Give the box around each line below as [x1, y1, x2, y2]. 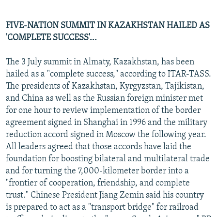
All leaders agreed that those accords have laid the [6, 142, 191, 152]
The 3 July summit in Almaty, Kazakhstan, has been [6, 57, 194, 67]
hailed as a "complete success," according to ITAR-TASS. [6, 69, 211, 79]
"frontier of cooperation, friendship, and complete [6, 178, 190, 188]
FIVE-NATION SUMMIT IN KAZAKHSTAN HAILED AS [6, 21, 210, 31]
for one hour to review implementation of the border [6, 106, 201, 115]
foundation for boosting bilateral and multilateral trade [6, 154, 210, 164]
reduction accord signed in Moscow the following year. [6, 130, 206, 139]
